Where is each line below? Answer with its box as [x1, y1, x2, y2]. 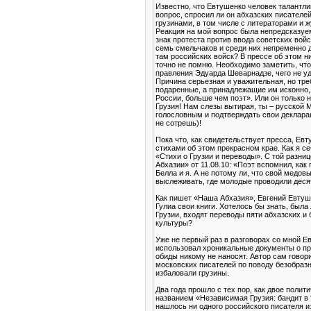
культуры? [155, 219, 192, 228]
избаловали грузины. [155, 269, 229, 278]
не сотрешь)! [155, 119, 201, 128]
